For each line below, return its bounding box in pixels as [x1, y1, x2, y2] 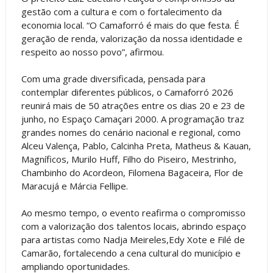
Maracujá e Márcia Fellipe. [21, 179, 128, 192]
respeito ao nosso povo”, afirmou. [21, 45, 164, 58]
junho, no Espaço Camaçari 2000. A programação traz [21, 112, 244, 125]
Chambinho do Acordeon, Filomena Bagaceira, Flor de [21, 166, 243, 179]
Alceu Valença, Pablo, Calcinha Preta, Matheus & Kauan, [21, 139, 251, 152]
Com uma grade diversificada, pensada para [21, 72, 205, 85]
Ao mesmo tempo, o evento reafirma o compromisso [21, 206, 246, 219]
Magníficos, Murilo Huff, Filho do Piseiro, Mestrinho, [21, 152, 236, 165]
